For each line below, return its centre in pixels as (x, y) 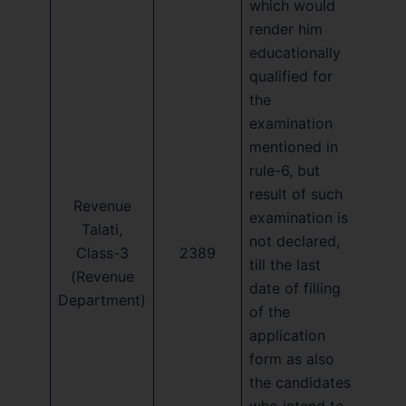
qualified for (291, 76)
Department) (102, 300)
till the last (285, 264)
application (287, 335)
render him (286, 29)
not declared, (295, 241)
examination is (299, 217)
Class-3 (102, 252)
